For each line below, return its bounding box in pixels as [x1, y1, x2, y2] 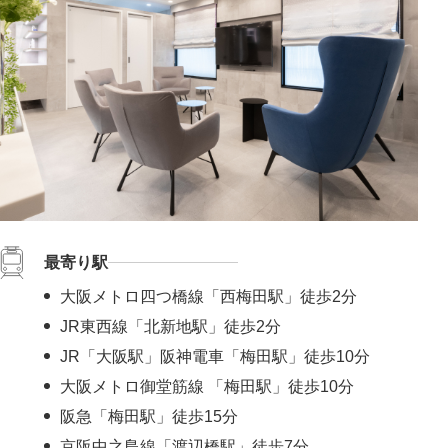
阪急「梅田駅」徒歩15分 [60, 407, 238, 425]
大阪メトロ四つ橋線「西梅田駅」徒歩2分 [60, 287, 357, 305]
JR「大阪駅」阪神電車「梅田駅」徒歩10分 [60, 347, 370, 365]
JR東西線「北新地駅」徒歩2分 [60, 317, 281, 335]
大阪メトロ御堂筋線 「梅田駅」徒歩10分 [60, 377, 354, 395]
